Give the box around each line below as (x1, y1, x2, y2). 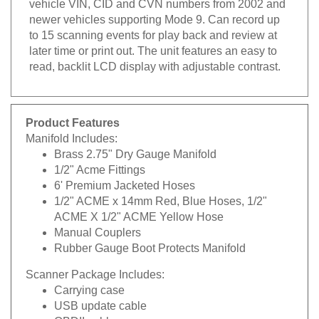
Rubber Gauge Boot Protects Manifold (54, 236, 246, 249)
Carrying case (54, 278, 125, 291)
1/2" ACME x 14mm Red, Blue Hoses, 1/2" (54, 189, 267, 202)
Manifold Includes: (26, 127, 117, 139)
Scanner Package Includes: (26, 263, 164, 275)
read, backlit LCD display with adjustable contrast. (29, 55, 281, 67)
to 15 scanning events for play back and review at (29, 23, 277, 36)
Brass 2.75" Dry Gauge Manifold (54, 142, 216, 155)
